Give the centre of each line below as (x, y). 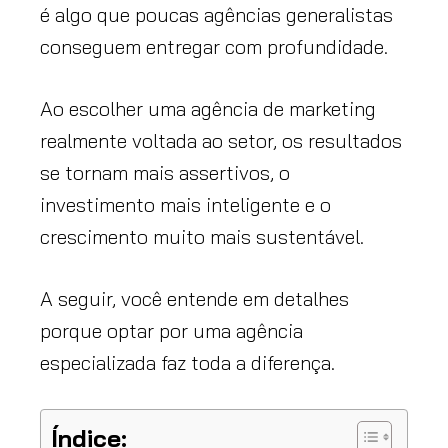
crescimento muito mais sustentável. (202, 236)
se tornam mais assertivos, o (165, 172)
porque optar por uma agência (171, 330)
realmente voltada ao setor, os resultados (221, 140)
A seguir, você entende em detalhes (194, 298)
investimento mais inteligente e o (185, 204)
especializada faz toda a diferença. (187, 362)
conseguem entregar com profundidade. (214, 46)
